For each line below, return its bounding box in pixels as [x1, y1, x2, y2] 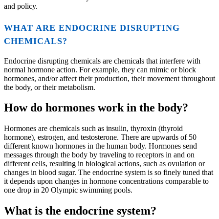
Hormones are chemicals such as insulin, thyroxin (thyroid [4, 124, 183, 133]
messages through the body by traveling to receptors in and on [4, 151, 195, 159]
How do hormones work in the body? [4, 101, 188, 114]
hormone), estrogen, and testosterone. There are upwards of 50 [4, 133, 197, 142]
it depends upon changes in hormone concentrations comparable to [4, 177, 209, 186]
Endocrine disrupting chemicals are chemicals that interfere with [4, 56, 200, 65]
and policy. [4, 1, 42, 10]
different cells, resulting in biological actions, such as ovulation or [4, 159, 205, 168]
